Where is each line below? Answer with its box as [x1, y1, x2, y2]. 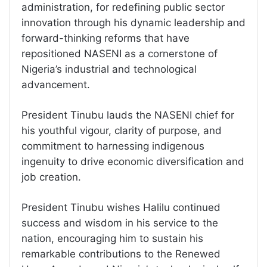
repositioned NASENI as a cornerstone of [21, 48, 218, 60]
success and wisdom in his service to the [21, 217, 218, 229]
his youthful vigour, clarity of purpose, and [21, 125, 222, 136]
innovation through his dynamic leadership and [21, 17, 246, 29]
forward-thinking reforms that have [21, 32, 190, 44]
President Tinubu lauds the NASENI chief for [21, 109, 234, 121]
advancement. [21, 79, 90, 91]
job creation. [21, 171, 81, 183]
